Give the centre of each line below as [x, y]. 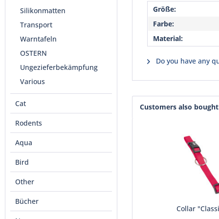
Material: [168, 38]
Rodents [29, 123]
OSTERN [33, 53]
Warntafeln [38, 39]
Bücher [27, 201]
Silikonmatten [43, 11]
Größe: [164, 9]
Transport [36, 25]
